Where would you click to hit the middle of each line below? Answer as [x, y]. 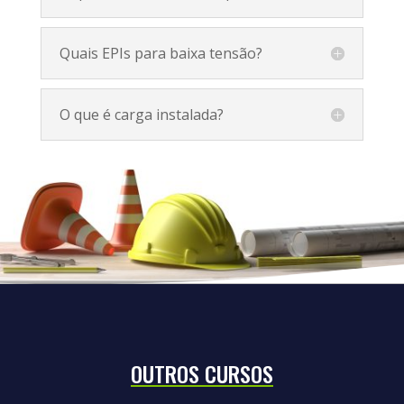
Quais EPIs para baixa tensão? [161, 53]
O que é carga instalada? [141, 114]
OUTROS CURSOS [202, 373]
